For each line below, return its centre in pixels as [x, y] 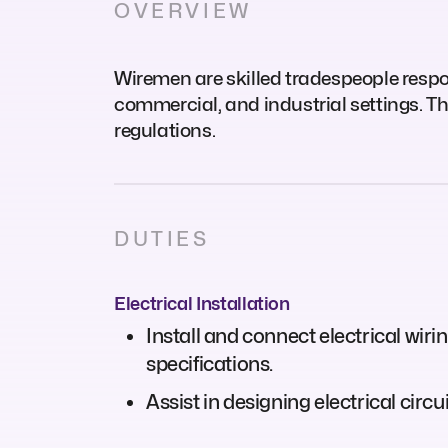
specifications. [209, 363]
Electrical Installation [202, 303]
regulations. [165, 129]
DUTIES [162, 238]
